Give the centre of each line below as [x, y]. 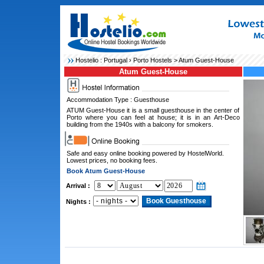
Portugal [115, 60]
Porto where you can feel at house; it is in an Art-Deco [153, 117]
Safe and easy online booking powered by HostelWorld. [145, 153]
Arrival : [78, 186]
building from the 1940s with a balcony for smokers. [140, 124]
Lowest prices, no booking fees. [112, 160]
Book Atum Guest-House [105, 171]
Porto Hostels [152, 60]
